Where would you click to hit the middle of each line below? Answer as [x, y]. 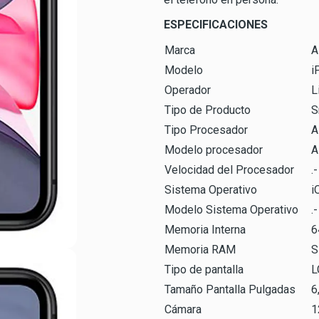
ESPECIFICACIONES [216, 25]
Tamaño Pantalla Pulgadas [230, 289]
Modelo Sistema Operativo [231, 210]
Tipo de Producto [208, 110]
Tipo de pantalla [204, 270]
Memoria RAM [200, 250]
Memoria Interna [205, 230]
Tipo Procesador [206, 130]
